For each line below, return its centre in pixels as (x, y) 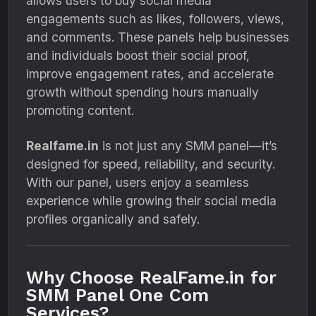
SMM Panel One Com (117, 295)
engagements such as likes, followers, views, (155, 19)
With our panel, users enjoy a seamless (138, 182)
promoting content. (80, 110)
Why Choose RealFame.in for (151, 278)
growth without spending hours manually (142, 92)
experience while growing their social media (151, 201)
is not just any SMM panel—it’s (188, 146)
